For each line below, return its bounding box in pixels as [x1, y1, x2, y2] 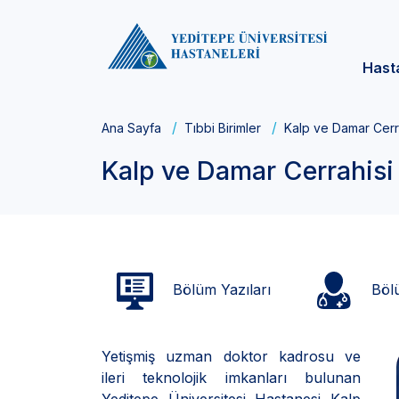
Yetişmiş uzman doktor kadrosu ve [102, 347, 361, 365]
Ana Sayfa [102, 120, 161, 135]
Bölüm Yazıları [168, 280, 271, 298]
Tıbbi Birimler [184, 120, 261, 135]
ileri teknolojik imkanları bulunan [102, 369, 361, 387]
